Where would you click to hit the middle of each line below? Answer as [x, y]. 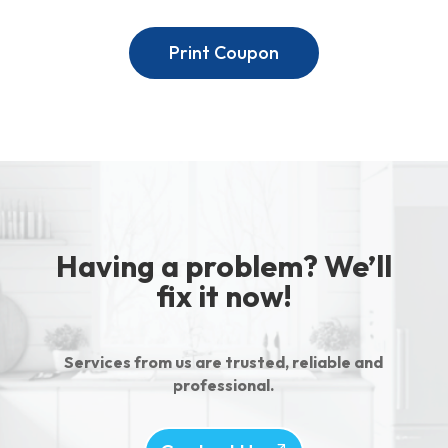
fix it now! [223, 295]
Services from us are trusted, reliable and [224, 361]
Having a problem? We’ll [223, 265]
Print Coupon [223, 52]
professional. [224, 384]
